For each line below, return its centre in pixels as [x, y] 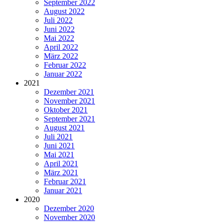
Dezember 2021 [69, 92]
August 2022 [64, 11]
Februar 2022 [65, 65]
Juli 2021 [58, 137]
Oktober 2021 [66, 110]
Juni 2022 [59, 29]
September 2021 [69, 119]
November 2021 [69, 101]
